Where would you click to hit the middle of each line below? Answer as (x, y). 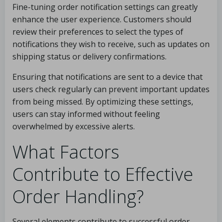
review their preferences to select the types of (98, 32)
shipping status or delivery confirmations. (89, 56)
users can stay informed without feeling (86, 114)
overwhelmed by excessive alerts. (74, 126)
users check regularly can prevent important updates (111, 89)
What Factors (66, 152)
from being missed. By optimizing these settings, (103, 102)
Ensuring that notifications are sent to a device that (108, 77)
